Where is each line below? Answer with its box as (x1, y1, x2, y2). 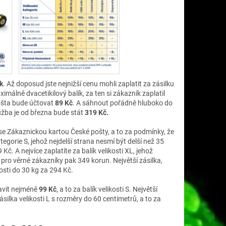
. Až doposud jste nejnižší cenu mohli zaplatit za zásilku (3, 80, 174, 88)
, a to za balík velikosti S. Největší (56, 185, 157, 194)
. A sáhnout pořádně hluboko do (73, 99, 173, 107)
